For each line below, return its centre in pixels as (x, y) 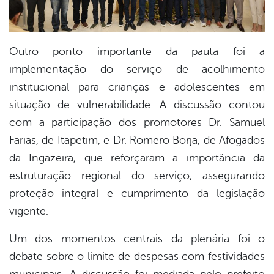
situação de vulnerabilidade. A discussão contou (137, 105)
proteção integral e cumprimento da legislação (137, 194)
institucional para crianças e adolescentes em (137, 87)
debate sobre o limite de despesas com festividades (137, 257)
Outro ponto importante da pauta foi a (137, 52)
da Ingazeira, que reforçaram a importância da (137, 158)
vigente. (29, 211)
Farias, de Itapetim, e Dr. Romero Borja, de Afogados (137, 140)
